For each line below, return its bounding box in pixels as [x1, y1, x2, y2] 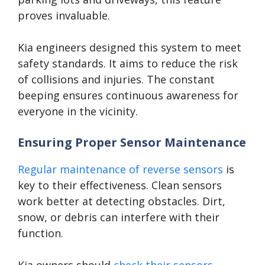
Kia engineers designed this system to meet [18, 40, 241, 55]
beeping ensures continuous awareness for [18, 88, 238, 103]
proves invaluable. [18, 8, 110, 23]
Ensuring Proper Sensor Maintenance [18, 134, 246, 151]
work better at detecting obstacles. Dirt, [18, 194, 225, 209]
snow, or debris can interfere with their [18, 210, 219, 225]
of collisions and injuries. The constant [18, 72, 215, 87]
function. [18, 226, 63, 241]
